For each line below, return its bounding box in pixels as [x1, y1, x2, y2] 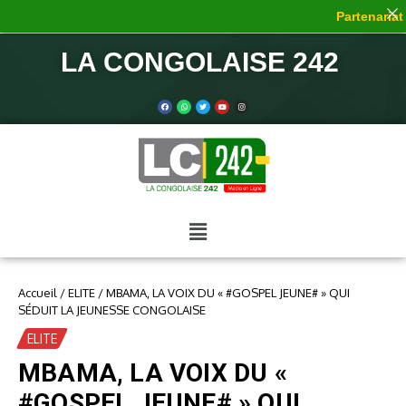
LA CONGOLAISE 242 [60, 47, 346, 77]
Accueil [18, 285, 57, 301]
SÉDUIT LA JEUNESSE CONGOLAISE [18, 303, 206, 318]
